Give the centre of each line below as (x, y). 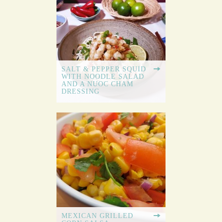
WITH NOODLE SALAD (103, 77)
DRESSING (81, 92)
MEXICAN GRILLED (97, 216)
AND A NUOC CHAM (97, 84)
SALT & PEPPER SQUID (104, 69)
